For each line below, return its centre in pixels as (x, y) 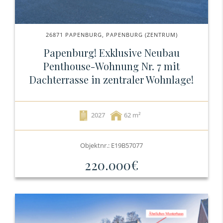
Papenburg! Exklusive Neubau (111, 53)
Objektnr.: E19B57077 (111, 145)
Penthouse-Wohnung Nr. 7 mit (111, 66)
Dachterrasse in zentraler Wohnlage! (111, 79)
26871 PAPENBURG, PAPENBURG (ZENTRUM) (111, 35)
